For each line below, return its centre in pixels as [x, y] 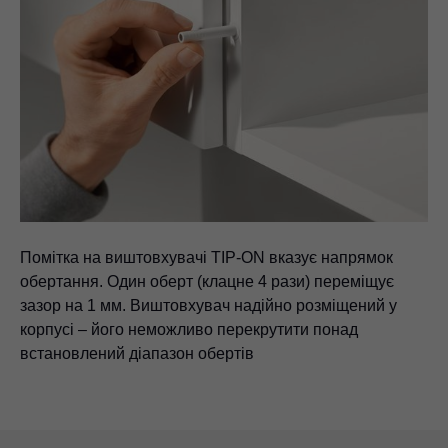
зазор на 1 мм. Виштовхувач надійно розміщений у [208, 305]
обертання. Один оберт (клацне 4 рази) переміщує [207, 281]
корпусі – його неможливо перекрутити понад [189, 329]
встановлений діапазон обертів [137, 353]
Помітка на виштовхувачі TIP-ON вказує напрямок [206, 257]
